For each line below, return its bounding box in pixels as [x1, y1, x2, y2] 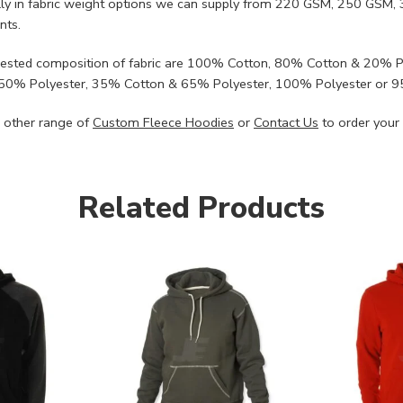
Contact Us [254, 113, 318, 132]
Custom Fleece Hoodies [93, 113, 234, 132]
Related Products [78, 187, 325, 229]
